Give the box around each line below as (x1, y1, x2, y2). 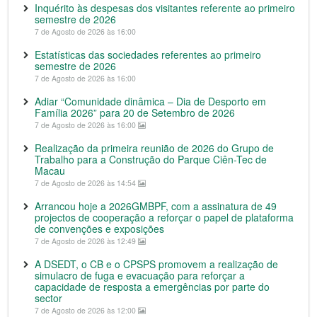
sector (35, 291, 62, 305)
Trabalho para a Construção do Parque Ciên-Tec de (35, 152, 267, 166)
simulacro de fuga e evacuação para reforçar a (35, 268, 245, 282)
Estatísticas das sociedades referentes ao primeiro (35, 47, 261, 62)
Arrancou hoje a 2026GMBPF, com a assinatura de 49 (35, 199, 277, 213)
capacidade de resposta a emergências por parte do (35, 279, 270, 294)
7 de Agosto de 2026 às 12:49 (35, 236, 138, 246)
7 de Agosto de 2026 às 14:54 (35, 178, 138, 188)
